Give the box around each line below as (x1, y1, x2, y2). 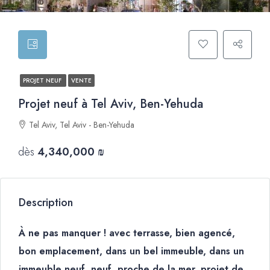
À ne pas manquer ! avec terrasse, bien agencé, (19, 226, 235, 240)
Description (19, 195, 73, 210)
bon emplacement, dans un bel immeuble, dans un (19, 244, 244, 258)
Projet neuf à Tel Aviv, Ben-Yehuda (18, 95, 203, 113)
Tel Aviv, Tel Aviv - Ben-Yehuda (29, 119, 134, 131)
